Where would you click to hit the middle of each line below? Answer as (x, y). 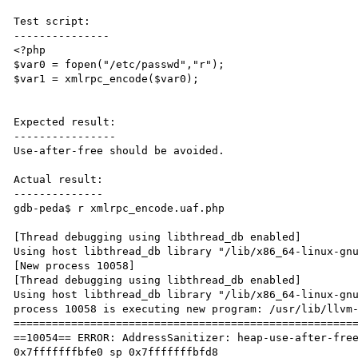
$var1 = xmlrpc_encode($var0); (107, 78)
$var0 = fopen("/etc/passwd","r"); (119, 64)
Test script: (52, 21)
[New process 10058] (75, 265)
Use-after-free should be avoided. (119, 150)
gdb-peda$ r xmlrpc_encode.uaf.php (119, 208)
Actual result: (59, 179)
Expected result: (65, 121)
